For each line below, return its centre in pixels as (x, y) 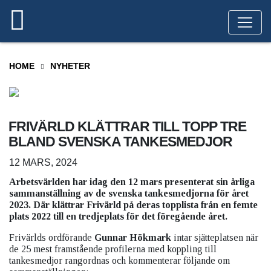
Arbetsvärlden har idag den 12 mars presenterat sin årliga (132, 182)
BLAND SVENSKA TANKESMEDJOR (120, 142)
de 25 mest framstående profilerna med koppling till (113, 249)
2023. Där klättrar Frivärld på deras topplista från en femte (133, 205)
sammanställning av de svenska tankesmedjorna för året (129, 193)
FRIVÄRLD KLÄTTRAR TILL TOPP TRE (127, 126)
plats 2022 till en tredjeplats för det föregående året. (118, 216)
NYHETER (70, 66)
